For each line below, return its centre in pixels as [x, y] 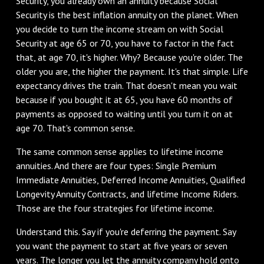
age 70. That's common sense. [75, 128]
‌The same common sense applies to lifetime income [119, 151]
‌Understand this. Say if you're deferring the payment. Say [126, 231]
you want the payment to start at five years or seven [121, 245]
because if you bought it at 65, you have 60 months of [124, 99]
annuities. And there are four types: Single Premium [116, 165]
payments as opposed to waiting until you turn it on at [124, 113]
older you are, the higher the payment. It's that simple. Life [132, 71]
